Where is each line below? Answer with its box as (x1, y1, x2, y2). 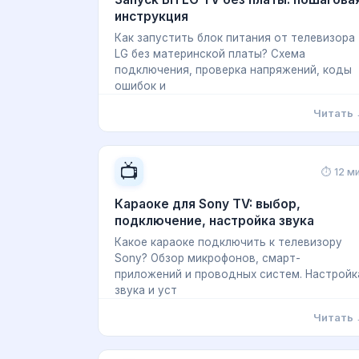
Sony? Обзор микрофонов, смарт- (115, 252, 301, 264)
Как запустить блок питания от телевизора (115, 31, 355, 44)
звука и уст (115, 284, 177, 296)
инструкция (115, 9, 188, 24)
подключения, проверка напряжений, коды (115, 63, 352, 76)
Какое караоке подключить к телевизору (115, 236, 342, 248)
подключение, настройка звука (115, 213, 314, 228)
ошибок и (115, 79, 166, 92)
